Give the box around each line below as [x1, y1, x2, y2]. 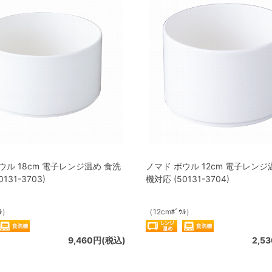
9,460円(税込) [68, 235, 126, 245]
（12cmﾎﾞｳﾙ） [146, 207, 193, 216]
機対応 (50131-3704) [146, 174, 229, 184]
